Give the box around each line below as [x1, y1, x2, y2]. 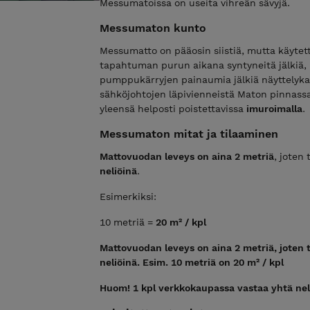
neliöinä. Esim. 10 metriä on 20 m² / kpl [100, 256, 284, 268]
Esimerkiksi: [100, 190, 156, 202]
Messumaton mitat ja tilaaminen [100, 127, 278, 140]
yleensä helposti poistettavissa [100, 102, 246, 114]
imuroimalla [246, 102, 302, 114]
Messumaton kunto [100, 21, 206, 35]
